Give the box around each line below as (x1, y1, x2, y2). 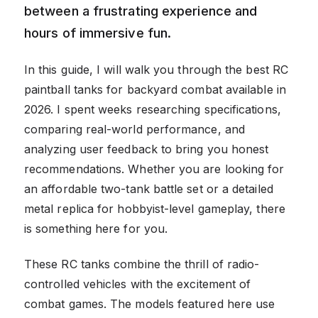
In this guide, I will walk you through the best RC (24, 62, 288, 77)
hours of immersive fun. (24, 24, 172, 40)
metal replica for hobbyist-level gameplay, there (24, 201, 285, 216)
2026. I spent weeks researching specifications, (24, 102, 281, 116)
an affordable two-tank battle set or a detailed (24, 181, 273, 196)
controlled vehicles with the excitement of (24, 276, 251, 291)
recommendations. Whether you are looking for (24, 161, 285, 176)
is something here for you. (24, 221, 168, 236)
